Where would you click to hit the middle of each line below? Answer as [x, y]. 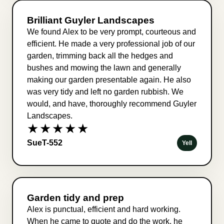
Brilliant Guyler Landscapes [91, 20]
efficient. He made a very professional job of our [111, 43]
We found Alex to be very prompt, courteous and [111, 31]
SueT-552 [45, 142]
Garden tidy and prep [75, 197]
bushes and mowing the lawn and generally [104, 67]
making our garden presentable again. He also [109, 79]
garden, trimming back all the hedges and [100, 55]
